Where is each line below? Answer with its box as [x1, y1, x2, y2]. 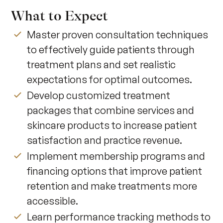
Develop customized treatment [27, 89, 171, 102]
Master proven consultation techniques [27, 28, 209, 41]
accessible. [27, 195, 79, 208]
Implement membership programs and [27, 150, 206, 163]
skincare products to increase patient [27, 119, 198, 132]
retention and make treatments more [27, 180, 198, 193]
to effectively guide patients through [27, 43, 195, 56]
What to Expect [11, 8, 109, 24]
